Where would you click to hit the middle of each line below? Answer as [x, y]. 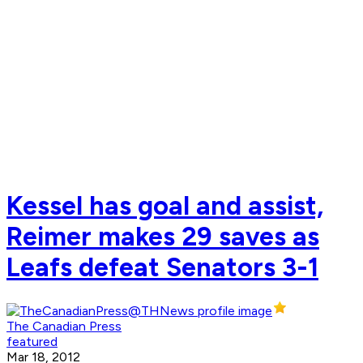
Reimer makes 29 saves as [163, 236]
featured [32, 342]
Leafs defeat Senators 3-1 [162, 267]
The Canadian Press [64, 327]
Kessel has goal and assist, [165, 205]
